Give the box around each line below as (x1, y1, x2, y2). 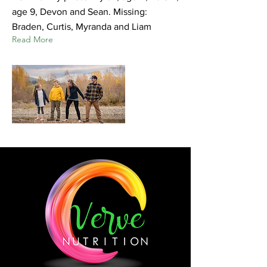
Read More (12, 33, 53, 45)
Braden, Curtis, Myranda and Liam (12, 21, 151, 32)
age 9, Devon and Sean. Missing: (12, 6, 147, 17)
